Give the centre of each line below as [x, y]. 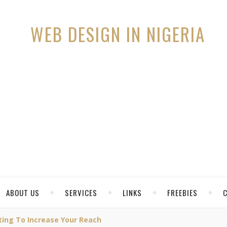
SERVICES [81, 193]
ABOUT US [23, 193]
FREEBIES [182, 193]
